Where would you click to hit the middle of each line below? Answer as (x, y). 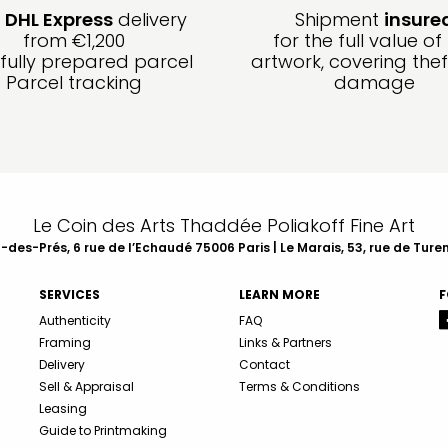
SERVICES (69, 295)
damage (374, 83)
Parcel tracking (74, 83)
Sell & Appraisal (86, 387)
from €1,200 (74, 41)
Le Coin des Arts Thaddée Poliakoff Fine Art (224, 226)
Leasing (63, 409)
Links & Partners (285, 343)
